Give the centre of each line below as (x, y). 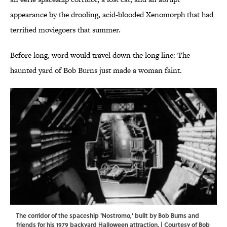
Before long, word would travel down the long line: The (100, 55)
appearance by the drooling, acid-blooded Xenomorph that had (112, 15)
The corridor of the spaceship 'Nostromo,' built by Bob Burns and (108, 216)
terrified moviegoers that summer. (65, 30)
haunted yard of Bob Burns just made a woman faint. (96, 70)
